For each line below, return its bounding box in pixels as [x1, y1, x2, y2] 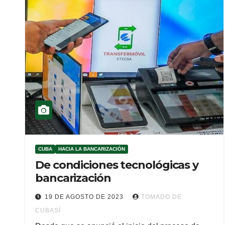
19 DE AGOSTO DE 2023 [45, 193, 126, 200]
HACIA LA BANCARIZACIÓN [58, 146, 125, 152]
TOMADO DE [141, 193, 182, 200]
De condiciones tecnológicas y [35, 158, 199, 172]
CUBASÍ [35, 207, 61, 214]
